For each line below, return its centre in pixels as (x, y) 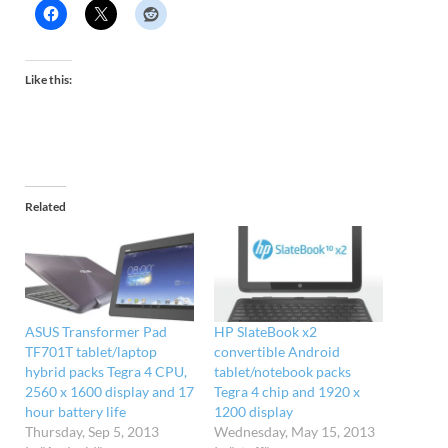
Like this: (48, 79)
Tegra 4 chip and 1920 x (287, 392)
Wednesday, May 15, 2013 (294, 432)
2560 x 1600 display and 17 (109, 392)
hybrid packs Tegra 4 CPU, (106, 372)
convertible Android (277, 352)
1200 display (253, 412)
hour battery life (75, 412)
